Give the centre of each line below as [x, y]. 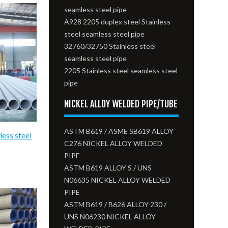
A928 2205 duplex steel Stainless [118, 22]
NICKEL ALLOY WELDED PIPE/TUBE [121, 104]
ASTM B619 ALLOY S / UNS [108, 168]
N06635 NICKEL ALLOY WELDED [118, 180]
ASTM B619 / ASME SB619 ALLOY [119, 131]
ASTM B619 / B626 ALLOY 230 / [116, 204]
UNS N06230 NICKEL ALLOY [110, 217]
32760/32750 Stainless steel [110, 46]
